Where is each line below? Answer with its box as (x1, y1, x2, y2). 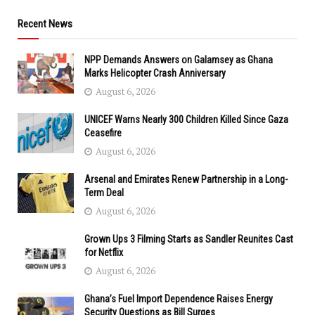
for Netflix (84, 247, 123, 259)
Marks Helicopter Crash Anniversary (84, 67, 226, 79)
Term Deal (84, 187, 124, 199)
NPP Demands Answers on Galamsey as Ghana (84, 54, 273, 66)
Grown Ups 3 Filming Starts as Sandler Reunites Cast (84, 233, 293, 245)
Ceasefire (84, 127, 122, 139)
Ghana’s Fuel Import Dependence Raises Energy (84, 293, 273, 305)
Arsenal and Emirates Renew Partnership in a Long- (84, 174, 288, 186)
